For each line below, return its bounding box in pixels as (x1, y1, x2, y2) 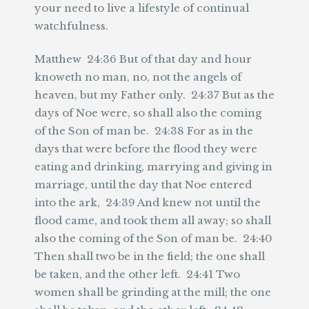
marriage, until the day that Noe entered (34, 178, 252, 191)
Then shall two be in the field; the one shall (34, 250, 265, 263)
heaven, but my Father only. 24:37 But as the (34, 88, 275, 101)
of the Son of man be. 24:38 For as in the (34, 124, 253, 137)
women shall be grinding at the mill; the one (34, 286, 271, 299)
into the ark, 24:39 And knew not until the (34, 196, 261, 209)
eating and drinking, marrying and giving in (34, 160, 272, 173)
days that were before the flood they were (34, 142, 257, 155)
